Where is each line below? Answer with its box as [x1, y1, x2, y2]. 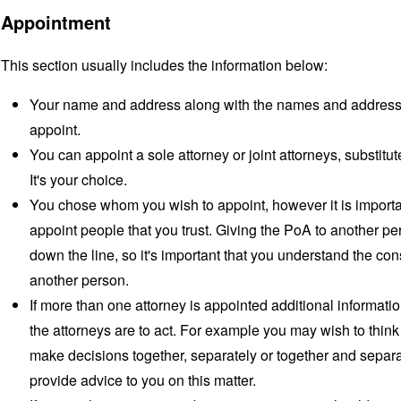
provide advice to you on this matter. [30, 370, 256, 390]
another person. [30, 269, 129, 290]
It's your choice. [30, 169, 127, 190]
